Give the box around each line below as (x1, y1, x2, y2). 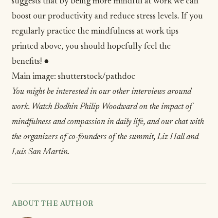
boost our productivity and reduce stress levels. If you (12, 12, 203, 21)
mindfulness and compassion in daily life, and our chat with (12, 118, 204, 127)
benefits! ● (12, 57, 49, 67)
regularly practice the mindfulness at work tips (12, 27, 179, 36)
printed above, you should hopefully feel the (12, 42, 171, 52)
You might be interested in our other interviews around (12, 88, 191, 97)
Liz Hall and (157, 133, 199, 142)
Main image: (12, 73, 58, 82)
